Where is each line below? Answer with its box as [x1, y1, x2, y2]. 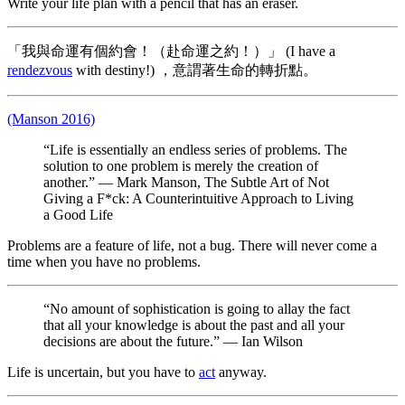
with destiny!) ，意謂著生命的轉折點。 [72, 62, 317, 78]
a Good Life [43, 207, 113, 222]
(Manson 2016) [7, 111, 95, 127]
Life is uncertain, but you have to [7, 364, 199, 380]
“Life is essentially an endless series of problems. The [43, 142, 347, 157]
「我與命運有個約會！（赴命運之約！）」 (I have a [7, 43, 335, 59]
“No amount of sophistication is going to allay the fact [43, 301, 350, 316]
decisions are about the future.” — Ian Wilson [43, 334, 303, 349]
